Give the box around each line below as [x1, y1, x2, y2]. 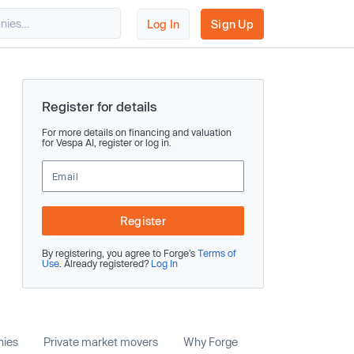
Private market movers [43, 335, 158, 348]
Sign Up [211, 17, 254, 31]
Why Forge [183, 335, 238, 348]
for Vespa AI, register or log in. [42, 137, 171, 148]
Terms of [198, 247, 236, 258]
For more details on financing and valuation [42, 126, 232, 137]
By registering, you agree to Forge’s [42, 247, 198, 258]
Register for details [42, 99, 157, 114]
